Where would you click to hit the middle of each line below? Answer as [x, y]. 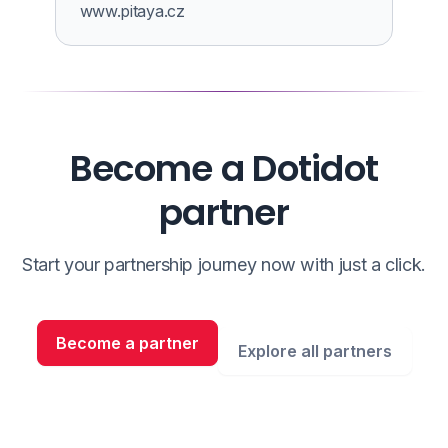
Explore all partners [314, 351]
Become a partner [127, 343]
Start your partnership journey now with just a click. [224, 264]
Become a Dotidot [224, 168]
